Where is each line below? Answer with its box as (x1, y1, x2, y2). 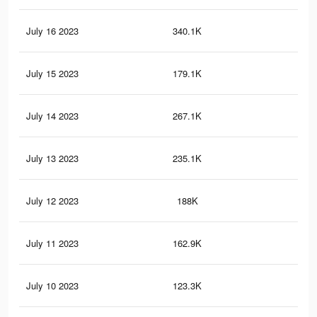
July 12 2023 (26, 194, 79, 208)
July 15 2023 (26, 67, 79, 81)
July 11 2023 (26, 236, 79, 250)
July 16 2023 (26, 24, 79, 38)
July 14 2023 (26, 109, 79, 123)
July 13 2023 (26, 151, 79, 166)
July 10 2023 (26, 279, 79, 293)
